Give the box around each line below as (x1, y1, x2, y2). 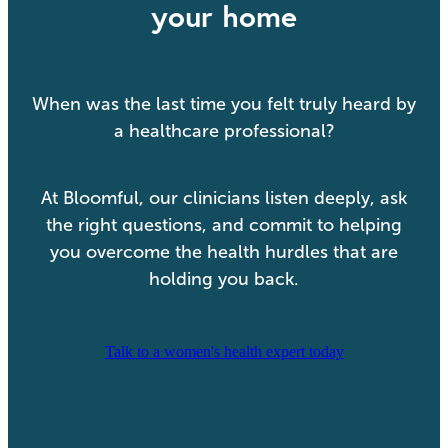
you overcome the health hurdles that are (50, 242, 398, 262)
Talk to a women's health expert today (104, 343, 344, 360)
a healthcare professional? (113, 120, 335, 141)
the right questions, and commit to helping (46, 215, 402, 235)
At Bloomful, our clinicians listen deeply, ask (41, 188, 407, 208)
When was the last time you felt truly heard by (32, 93, 416, 114)
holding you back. (149, 269, 299, 289)
